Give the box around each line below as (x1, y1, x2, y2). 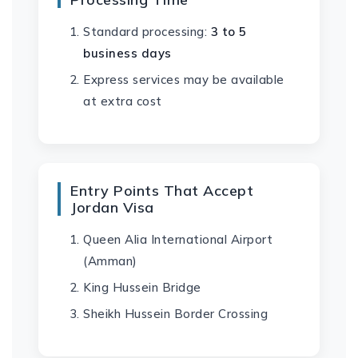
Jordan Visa (70, 198, 154, 217)
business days (83, 46, 172, 61)
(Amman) (83, 253, 137, 268)
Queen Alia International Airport (83, 232, 272, 247)
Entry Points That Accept (70, 181, 253, 200)
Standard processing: (83, 24, 211, 39)
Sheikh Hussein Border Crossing (83, 306, 268, 321)
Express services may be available (83, 72, 284, 87)
